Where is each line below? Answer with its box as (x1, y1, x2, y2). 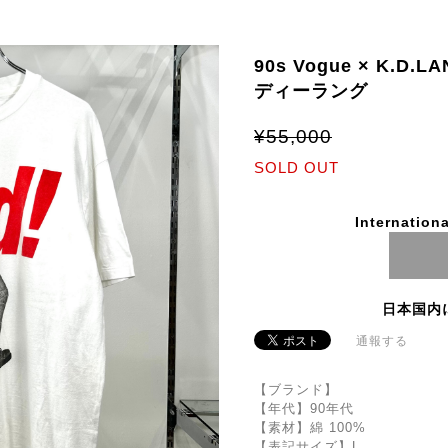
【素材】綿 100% (254, 419, 366, 435)
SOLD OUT (254, 159, 339, 177)
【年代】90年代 (254, 400, 354, 416)
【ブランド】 (254, 381, 338, 397)
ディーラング (254, 80, 368, 101)
